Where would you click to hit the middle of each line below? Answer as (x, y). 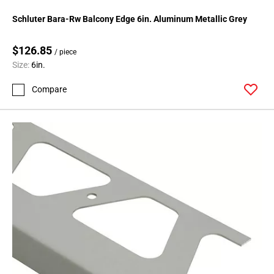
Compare (49, 90)
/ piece (65, 52)
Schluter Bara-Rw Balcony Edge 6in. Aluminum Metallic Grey (130, 19)
